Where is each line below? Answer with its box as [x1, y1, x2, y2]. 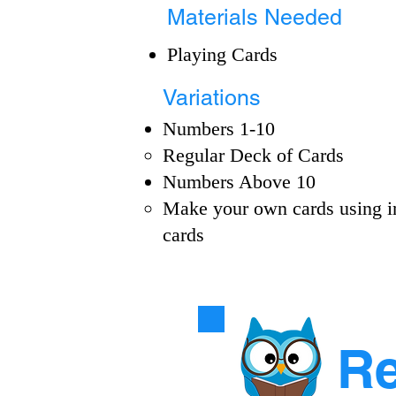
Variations [163, 85, 261, 110]
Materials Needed [167, 4, 342, 30]
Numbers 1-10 [163, 118, 275, 140]
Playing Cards [167, 43, 278, 65]
